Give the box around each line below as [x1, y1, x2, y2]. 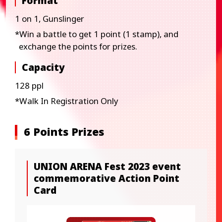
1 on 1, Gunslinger [14, 13, 84, 25]
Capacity [22, 61, 65, 74]
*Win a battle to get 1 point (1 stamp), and [14, 28, 178, 40]
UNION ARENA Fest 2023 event [34, 160, 181, 173]
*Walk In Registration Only [14, 95, 118, 107]
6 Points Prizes [23, 124, 104, 139]
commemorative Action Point [34, 171, 180, 185]
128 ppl [14, 80, 44, 92]
